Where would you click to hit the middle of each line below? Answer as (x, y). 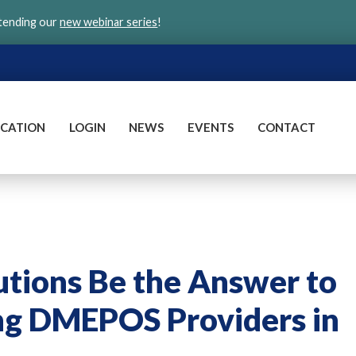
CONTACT (286, 127)
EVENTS (211, 127)
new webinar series (109, 22)
